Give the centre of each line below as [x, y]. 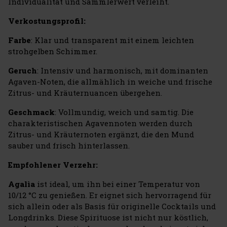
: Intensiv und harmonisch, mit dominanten [123, 70]
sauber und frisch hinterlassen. [69, 145]
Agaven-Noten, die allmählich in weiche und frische [110, 81]
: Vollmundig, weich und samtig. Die [124, 112]
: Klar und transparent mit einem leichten [112, 40]
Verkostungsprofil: [47, 21]
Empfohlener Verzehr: [53, 164]
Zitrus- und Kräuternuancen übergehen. [85, 92]
